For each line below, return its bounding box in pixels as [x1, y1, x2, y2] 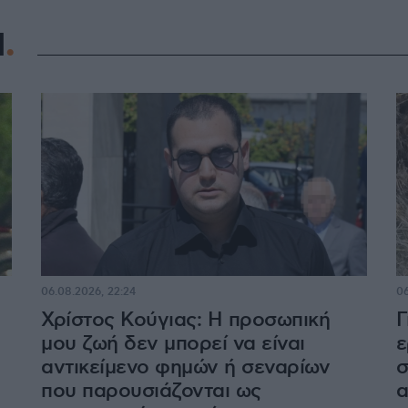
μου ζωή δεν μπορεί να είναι [41, 331, 305, 356]
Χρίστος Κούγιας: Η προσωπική [41, 307, 331, 332]
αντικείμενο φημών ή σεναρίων [41, 354, 331, 380]
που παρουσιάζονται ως [41, 378, 261, 403]
